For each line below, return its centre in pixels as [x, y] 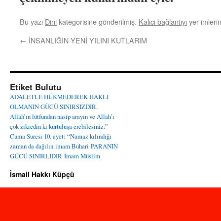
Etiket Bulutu [36, 87]
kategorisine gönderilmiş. [98, 21]
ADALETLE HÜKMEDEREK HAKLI [59, 97]
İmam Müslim [82, 156]
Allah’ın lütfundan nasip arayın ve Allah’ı [62, 116]
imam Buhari [72, 146]
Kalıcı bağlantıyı [163, 21]
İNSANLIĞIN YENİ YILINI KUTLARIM [87, 40]
